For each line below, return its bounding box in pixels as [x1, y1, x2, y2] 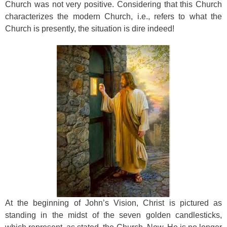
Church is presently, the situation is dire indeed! [5, 24, 174, 33]
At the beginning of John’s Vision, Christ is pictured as [5, 198, 222, 207]
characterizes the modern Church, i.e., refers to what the [5, 12, 222, 21]
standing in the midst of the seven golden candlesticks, [5, 210, 222, 219]
